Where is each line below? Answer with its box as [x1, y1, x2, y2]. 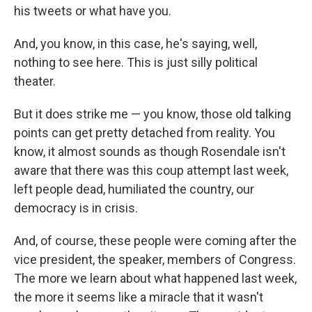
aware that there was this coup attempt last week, [14, 163, 288, 178]
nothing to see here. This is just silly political [14, 55, 258, 70]
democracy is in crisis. [14, 201, 138, 215]
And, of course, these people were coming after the [14, 233, 297, 248]
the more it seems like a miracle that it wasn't [14, 290, 263, 304]
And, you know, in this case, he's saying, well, [14, 36, 257, 51]
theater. [14, 74, 56, 88]
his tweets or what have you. [14, 3, 171, 18]
